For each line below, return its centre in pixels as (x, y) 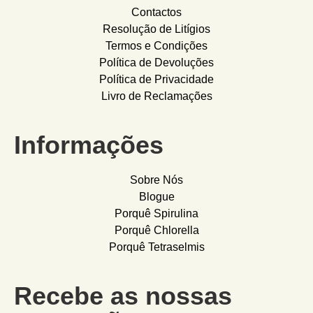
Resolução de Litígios (156, 29)
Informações (89, 145)
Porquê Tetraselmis (156, 247)
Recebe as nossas (123, 296)
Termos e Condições (156, 45)
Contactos (156, 12)
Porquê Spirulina (156, 213)
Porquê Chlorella (156, 230)
